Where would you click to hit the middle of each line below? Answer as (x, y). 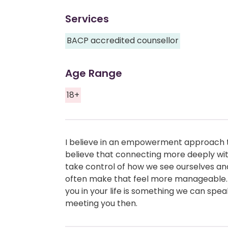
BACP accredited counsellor (123, 41)
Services (87, 19)
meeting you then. (101, 203)
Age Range (94, 73)
